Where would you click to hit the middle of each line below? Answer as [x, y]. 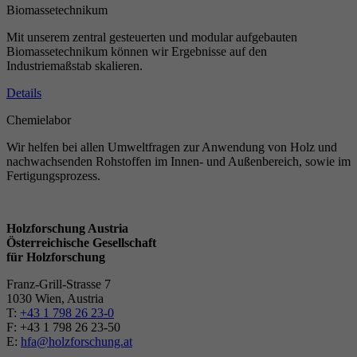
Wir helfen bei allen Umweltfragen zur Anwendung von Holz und [172, 147]
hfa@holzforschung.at [76, 342]
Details [24, 93]
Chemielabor [39, 120]
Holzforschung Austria [67, 229]
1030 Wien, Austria [55, 299]
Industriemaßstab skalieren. [75, 66]
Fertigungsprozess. [53, 176]
